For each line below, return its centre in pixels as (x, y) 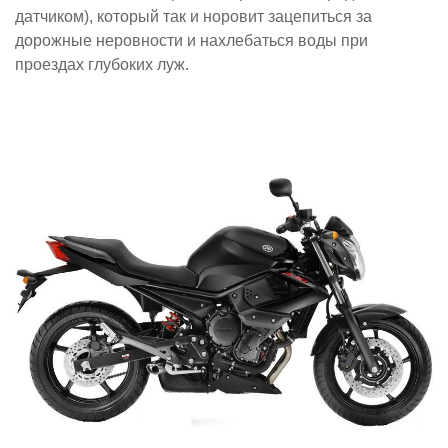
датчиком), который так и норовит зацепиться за (193, 16)
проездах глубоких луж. (102, 64)
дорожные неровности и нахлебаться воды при (191, 40)
